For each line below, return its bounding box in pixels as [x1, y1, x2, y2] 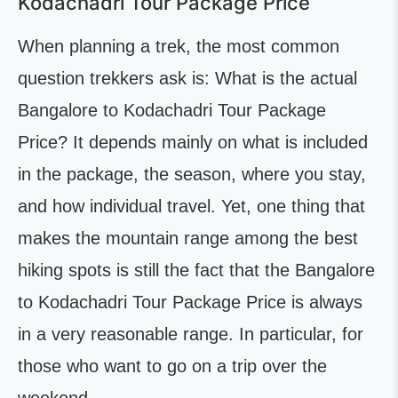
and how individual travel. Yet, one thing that [18, 196, 365, 216]
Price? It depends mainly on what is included [18, 132, 368, 152]
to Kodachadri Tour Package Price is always [18, 292, 362, 312]
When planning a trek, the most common [18, 36, 339, 56]
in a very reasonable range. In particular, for [18, 324, 363, 344]
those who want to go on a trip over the [18, 356, 327, 376]
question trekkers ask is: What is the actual [18, 68, 357, 88]
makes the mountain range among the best [18, 228, 358, 248]
